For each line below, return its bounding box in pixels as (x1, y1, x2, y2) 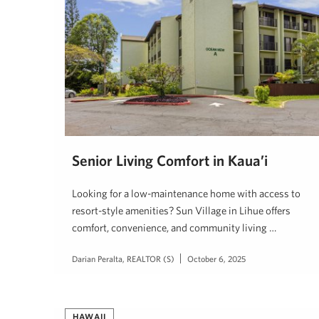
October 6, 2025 (187, 253, 246, 263)
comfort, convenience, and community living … (72, 221, 276, 234)
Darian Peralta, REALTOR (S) (72, 253, 174, 263)
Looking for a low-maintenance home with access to (72, 187, 300, 199)
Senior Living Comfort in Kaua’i (72, 151, 268, 169)
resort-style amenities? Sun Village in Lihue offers (72, 204, 291, 216)
